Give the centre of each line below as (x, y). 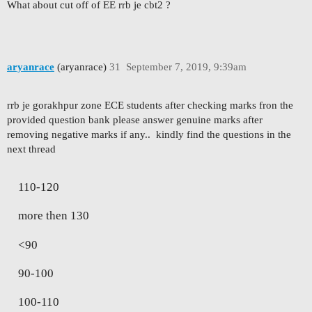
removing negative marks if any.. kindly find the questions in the (149, 135)
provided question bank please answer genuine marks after (135, 120)
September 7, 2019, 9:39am (186, 67)
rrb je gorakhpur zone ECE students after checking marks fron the (150, 106)
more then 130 (54, 216)
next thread (31, 149)
